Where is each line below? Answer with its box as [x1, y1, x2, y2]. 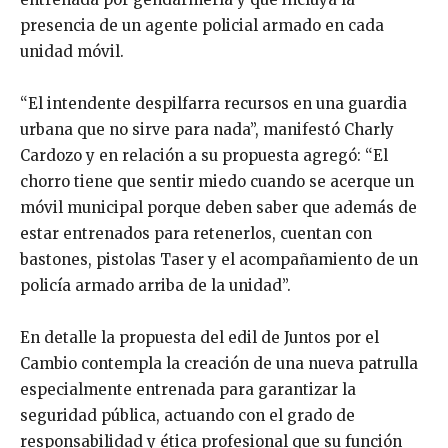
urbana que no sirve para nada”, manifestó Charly [20, 120, 394, 139]
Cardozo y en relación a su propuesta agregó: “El [20, 146, 388, 165]
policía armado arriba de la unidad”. [20, 276, 291, 295]
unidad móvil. [20, 42, 124, 61]
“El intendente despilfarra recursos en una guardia [20, 94, 407, 113]
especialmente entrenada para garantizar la [20, 380, 356, 399]
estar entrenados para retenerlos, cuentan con [20, 224, 372, 243]
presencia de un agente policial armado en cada [20, 16, 384, 35]
